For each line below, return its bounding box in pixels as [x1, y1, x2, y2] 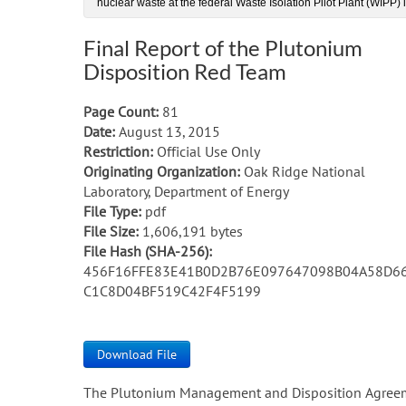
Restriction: [83, 142, 153, 160]
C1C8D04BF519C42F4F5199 [83, 282, 261, 300]
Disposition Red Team [83, 58, 286, 84]
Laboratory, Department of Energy [83, 182, 289, 200]
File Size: [83, 222, 139, 240]
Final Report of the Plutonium [83, 34, 362, 61]
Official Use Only [153, 142, 260, 160]
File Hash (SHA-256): [83, 242, 212, 260]
